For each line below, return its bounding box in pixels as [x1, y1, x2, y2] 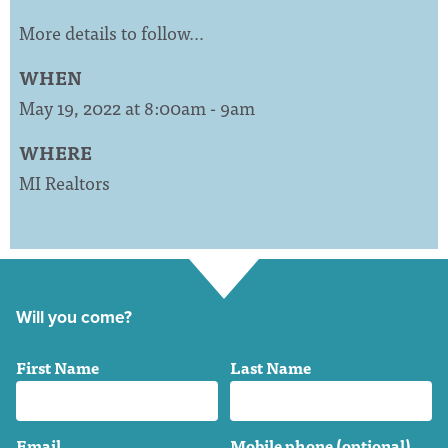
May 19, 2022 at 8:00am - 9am [19, 93, 255, 123]
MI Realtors [19, 168, 110, 198]
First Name [16, 354, 99, 381]
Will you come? [16, 307, 132, 329]
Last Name [229, 354, 311, 381]
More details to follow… [19, 18, 204, 48]
